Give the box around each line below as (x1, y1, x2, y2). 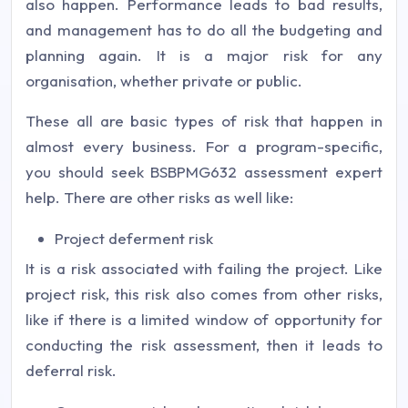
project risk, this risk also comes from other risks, (25, 284, 382, 304)
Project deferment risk (55, 229, 213, 249)
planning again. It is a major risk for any (25, 46, 382, 66)
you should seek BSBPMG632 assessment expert (25, 162, 382, 182)
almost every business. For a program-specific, (25, 137, 382, 157)
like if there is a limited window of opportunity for (25, 310, 382, 330)
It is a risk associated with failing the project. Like (25, 259, 382, 279)
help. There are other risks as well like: (25, 188, 293, 208)
